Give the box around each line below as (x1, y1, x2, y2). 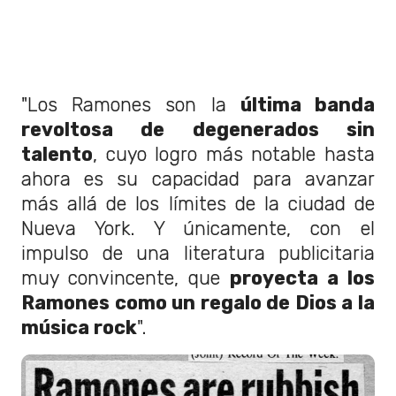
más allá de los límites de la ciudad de (21, 192, 375, 215)
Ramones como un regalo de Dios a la (21, 291, 375, 314)
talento (21, 142, 93, 165)
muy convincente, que (21, 266, 221, 289)
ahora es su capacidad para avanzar (21, 167, 375, 190)
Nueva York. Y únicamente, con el (21, 217, 375, 240)
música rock (21, 316, 137, 339)
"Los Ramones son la (21, 93, 240, 116)
